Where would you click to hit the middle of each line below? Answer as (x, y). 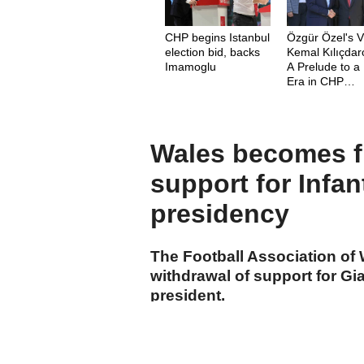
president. (188, 295)
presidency (220, 214)
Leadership (316, 95)
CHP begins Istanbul (217, 37)
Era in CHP (316, 81)
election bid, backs (212, 52)
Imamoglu (191, 66)
